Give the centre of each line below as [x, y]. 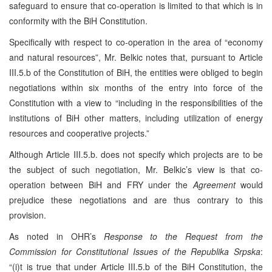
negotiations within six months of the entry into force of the [136, 87]
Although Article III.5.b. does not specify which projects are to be [136, 154]
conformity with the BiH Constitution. [78, 20]
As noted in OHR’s [56, 236]
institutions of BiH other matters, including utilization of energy [136, 117]
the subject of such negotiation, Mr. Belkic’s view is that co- [136, 169]
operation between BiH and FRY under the [101, 184]
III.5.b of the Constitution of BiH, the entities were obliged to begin [136, 72]
